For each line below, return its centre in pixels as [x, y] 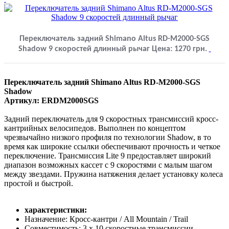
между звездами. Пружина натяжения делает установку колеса [113, 174]
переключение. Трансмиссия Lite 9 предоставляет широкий [108, 155]
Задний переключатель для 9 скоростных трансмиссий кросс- [111, 119]
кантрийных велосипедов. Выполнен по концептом [95, 128]
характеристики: [56, 210]
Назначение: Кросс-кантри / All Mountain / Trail [106, 219]
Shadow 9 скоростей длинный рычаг [85, 49]
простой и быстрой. [39, 183]
